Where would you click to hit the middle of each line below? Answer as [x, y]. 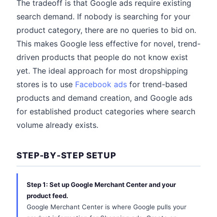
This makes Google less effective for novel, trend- [108, 44]
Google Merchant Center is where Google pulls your [107, 207]
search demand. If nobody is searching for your [103, 16]
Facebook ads [101, 84]
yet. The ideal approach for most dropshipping [102, 71]
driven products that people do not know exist [102, 57]
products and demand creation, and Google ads [104, 98]
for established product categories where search [106, 111]
